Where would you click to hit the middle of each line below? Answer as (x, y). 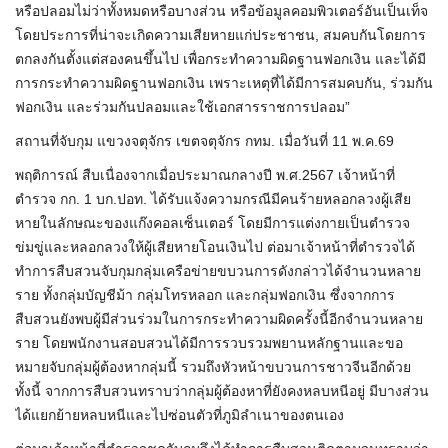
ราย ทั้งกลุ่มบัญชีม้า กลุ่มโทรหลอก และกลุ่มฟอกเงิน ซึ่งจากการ (205, 295)
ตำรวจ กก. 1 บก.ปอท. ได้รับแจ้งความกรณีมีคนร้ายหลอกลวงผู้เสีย (213, 199)
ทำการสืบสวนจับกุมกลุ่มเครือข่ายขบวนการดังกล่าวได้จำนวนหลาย (218, 271)
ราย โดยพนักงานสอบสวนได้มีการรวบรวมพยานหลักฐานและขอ (209, 343)
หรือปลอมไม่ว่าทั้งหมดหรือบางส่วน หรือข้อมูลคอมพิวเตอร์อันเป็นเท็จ (221, 11)
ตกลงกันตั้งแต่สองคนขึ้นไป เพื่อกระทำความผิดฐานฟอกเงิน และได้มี (220, 59)
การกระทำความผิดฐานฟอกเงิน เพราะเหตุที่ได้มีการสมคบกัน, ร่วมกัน (224, 83)
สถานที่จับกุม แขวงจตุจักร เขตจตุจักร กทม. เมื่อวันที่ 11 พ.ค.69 (204, 141)
